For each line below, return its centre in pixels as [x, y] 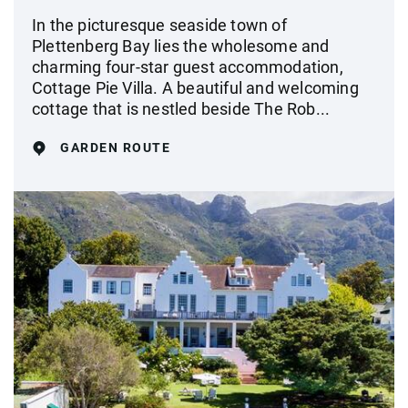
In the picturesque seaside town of [159, 25]
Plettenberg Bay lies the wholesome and [181, 46]
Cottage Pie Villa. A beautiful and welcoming [195, 88]
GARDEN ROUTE [115, 148]
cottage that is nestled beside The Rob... [181, 109]
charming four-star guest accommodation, [188, 67]
